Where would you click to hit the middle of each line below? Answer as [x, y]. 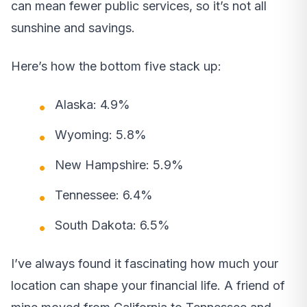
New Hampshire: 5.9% [119, 165]
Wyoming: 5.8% [101, 135]
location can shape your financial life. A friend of [148, 286]
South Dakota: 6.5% [112, 225]
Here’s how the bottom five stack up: [116, 66]
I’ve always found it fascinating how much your [145, 264]
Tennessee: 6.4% [104, 195]
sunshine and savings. [73, 28]
